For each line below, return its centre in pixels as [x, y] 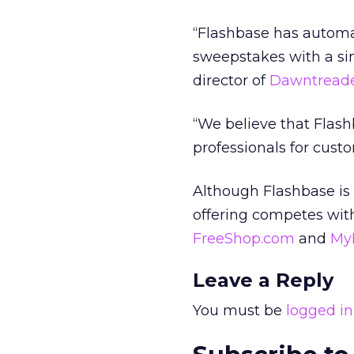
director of [231, 81]
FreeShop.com [244, 239]
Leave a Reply [263, 280]
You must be [239, 311]
